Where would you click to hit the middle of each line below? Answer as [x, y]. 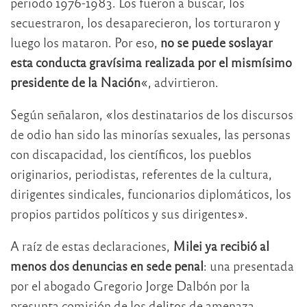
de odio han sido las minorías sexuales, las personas [150, 134]
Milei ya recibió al [221, 245]
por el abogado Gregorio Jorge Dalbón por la [130, 285]
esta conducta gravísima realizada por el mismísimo [151, 62]
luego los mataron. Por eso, [85, 42]
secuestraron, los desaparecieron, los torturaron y [145, 22]
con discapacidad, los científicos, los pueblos [131, 153]
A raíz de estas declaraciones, [91, 245]
